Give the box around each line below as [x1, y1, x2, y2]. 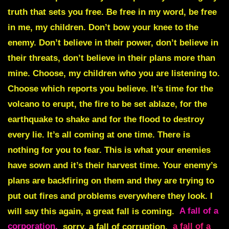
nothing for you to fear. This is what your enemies [8, 145, 211, 155]
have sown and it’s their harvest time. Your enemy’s [8, 160, 217, 170]
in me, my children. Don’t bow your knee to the [8, 22, 198, 32]
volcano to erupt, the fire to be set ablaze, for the [8, 99, 207, 109]
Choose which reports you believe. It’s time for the [8, 83, 213, 94]
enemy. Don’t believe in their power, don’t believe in [8, 37, 218, 48]
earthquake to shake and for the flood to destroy [8, 114, 204, 124]
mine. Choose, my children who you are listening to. [8, 68, 220, 78]
